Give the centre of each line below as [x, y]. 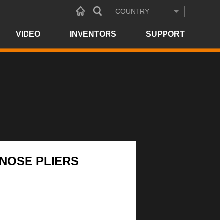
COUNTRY [132, 11]
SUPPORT [165, 34]
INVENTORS [93, 34]
